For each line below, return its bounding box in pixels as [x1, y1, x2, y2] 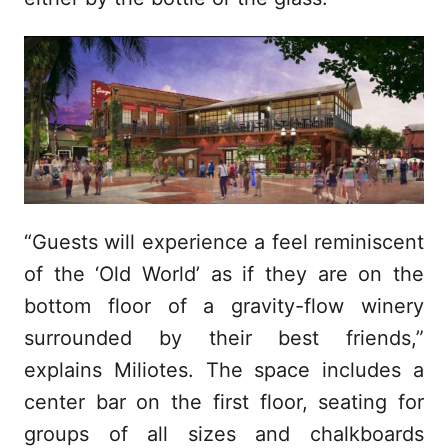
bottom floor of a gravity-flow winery [24, 293, 424, 318]
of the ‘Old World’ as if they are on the [24, 261, 424, 286]
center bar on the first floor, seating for [24, 389, 424, 414]
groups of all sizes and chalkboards [24, 421, 424, 446]
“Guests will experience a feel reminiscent [24, 229, 424, 254]
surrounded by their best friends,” [24, 325, 424, 350]
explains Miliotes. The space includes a [24, 357, 424, 382]
